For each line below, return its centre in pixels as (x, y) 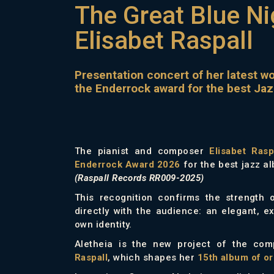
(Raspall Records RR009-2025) (139, 178)
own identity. (103, 224)
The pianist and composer (142, 151)
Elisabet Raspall (164, 40)
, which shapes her (153, 257)
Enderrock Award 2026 (128, 164)
